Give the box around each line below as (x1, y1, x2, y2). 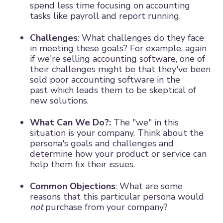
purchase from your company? (43, 201, 173, 213)
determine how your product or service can (30, 147, 207, 160)
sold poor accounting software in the (30, 73, 180, 86)
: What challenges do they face (78, 31, 204, 44)
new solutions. (30, 94, 91, 107)
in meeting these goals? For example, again (30, 42, 207, 54)
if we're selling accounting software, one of (30, 52, 205, 65)
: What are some (115, 180, 183, 192)
